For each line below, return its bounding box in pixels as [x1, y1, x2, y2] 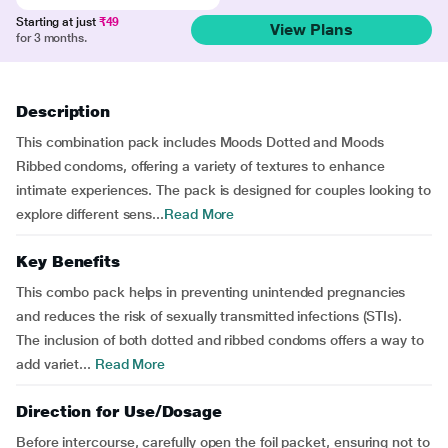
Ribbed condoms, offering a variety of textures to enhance [16, 158, 385, 174]
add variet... [16, 356, 91, 372]
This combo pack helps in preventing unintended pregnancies [16, 284, 406, 300]
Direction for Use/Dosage [16, 402, 223, 421]
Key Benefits [16, 252, 121, 271]
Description [16, 102, 111, 121]
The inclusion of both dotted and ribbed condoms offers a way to [16, 332, 424, 348]
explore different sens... [16, 206, 164, 222]
